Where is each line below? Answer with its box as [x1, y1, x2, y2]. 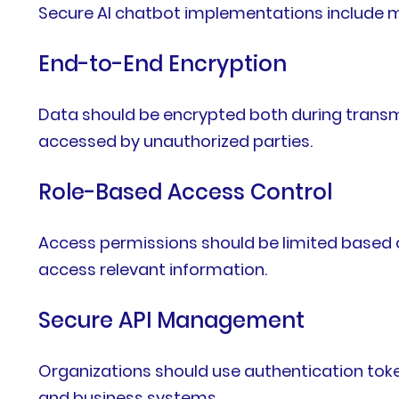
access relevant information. [38, 257, 268, 281]
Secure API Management [38, 305, 305, 335]
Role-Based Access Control [38, 176, 333, 207]
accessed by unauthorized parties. [38, 129, 313, 152]
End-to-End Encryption [38, 48, 288, 78]
